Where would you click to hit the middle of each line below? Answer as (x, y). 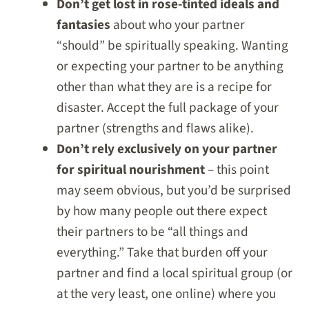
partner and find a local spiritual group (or (174, 273)
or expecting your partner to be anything (170, 67)
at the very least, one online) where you (166, 294)
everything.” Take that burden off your (162, 253)
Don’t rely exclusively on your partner (167, 149)
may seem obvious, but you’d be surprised (173, 191)
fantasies (83, 25)
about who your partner (177, 25)
